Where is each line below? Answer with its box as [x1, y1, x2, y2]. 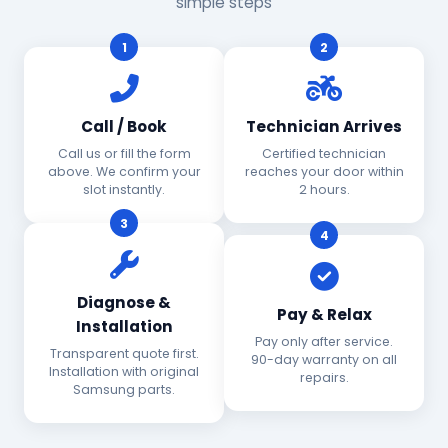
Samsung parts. [73, 381, 175, 398]
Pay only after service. [255, 333, 393, 350]
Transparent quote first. [49, 345, 199, 362]
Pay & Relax [276, 304, 372, 325]
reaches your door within [244, 163, 404, 180]
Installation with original [49, 363, 199, 380]
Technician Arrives [246, 116, 402, 137]
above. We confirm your [47, 163, 201, 180]
